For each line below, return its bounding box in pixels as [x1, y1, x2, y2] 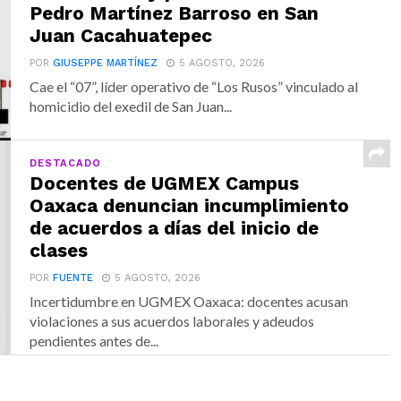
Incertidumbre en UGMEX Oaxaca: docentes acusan [30, 292, 349, 310]
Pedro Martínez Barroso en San [30, 2, 320, 24]
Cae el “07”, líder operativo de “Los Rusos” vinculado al [30, 77, 359, 95]
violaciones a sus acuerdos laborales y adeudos [30, 311, 315, 329]
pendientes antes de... [30, 331, 159, 349]
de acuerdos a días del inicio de [30, 217, 320, 239]
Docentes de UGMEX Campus [30, 172, 300, 194]
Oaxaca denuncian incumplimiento [30, 194, 350, 217]
